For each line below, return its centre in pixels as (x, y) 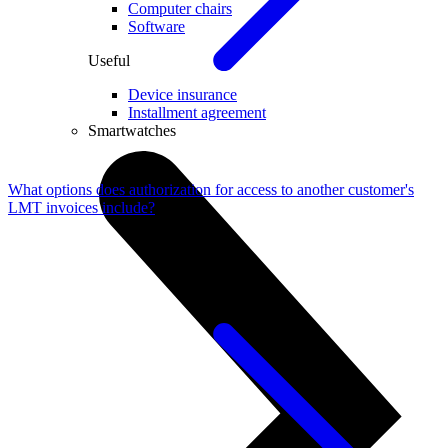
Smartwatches (132, 130)
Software (156, 26)
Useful (109, 60)
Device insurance (182, 94)
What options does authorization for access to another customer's (211, 190)
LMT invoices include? (81, 208)
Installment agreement (197, 112)
